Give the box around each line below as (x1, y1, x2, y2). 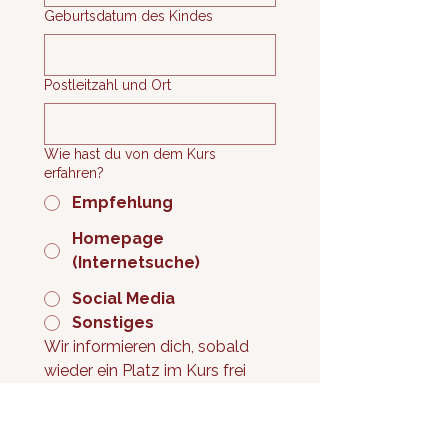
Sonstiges (72, 313, 154, 332)
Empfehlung (72, 193, 173, 212)
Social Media (72, 289, 175, 308)
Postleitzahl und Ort (44, 77, 171, 93)
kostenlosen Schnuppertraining (44, 409, 272, 428)
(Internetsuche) (72, 253, 200, 272)
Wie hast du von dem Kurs (44, 146, 216, 162)
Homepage (72, 229, 164, 248)
